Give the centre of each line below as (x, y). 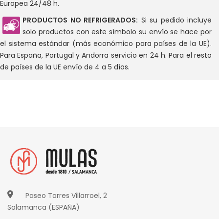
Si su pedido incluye (175, 20)
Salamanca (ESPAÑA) (44, 207)
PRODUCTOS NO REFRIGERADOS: (80, 20)
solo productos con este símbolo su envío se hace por (117, 32)
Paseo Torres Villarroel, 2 (66, 195)
